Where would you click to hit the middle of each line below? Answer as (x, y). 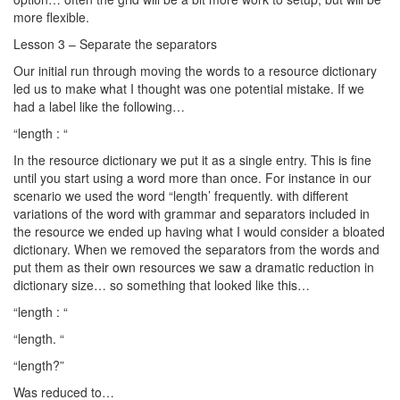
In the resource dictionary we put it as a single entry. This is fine (192, 160)
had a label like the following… (99, 106)
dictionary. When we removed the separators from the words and (196, 249)
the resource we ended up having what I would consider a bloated (199, 231)
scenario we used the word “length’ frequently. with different (181, 196)
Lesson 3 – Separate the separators (115, 44)
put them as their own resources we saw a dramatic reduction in (194, 267)
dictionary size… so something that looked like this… (162, 285)
